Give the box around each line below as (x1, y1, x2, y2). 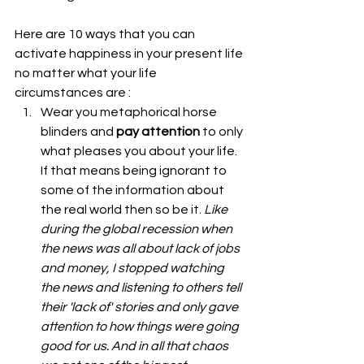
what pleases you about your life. (41, 144, 240, 158)
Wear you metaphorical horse (41, 105, 219, 119)
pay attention (116, 124, 200, 138)
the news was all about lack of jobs (41, 241, 242, 255)
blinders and (41, 124, 116, 138)
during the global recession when (41, 222, 235, 236)
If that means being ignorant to (41, 163, 229, 177)
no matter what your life (15, 66, 159, 80)
